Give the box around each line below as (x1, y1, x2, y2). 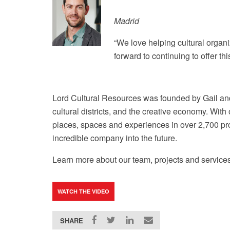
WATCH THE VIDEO (57, 187, 109, 195)
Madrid (114, 15, 139, 27)
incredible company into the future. (52, 132, 179, 144)
